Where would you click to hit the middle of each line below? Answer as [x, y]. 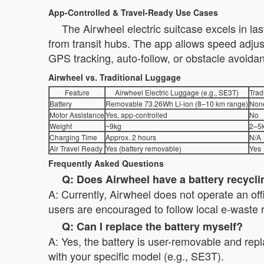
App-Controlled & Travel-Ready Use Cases [133, 12]
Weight [61, 126]
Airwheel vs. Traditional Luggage [115, 77]
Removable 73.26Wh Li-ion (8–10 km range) [177, 103]
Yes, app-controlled [136, 114]
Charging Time [73, 137]
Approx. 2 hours [131, 137]
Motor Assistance [77, 114]
